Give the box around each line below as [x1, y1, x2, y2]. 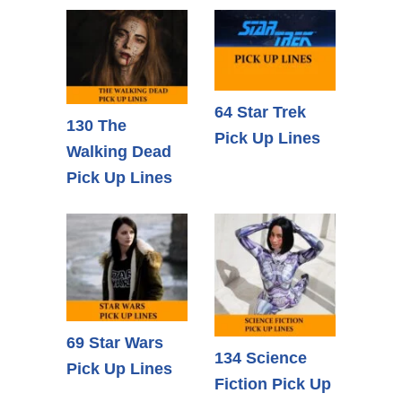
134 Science [214, 348, 307, 367]
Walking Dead [66, 142, 171, 161]
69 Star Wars [66, 334, 163, 353]
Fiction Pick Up [214, 374, 331, 393]
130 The [66, 116, 127, 135]
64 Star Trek [214, 103, 306, 122]
